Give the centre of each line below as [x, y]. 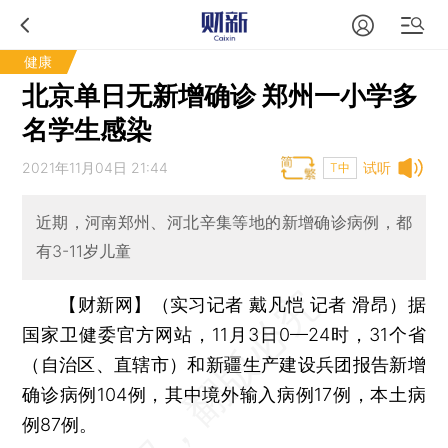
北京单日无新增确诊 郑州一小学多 [220, 95]
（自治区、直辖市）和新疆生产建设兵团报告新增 [224, 364]
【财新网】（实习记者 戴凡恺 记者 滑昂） [233, 304]
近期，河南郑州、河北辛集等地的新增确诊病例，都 [224, 222]
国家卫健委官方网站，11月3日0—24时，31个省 [224, 334]
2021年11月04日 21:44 [95, 167]
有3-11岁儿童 [83, 251]
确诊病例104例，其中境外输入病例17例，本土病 [224, 394]
